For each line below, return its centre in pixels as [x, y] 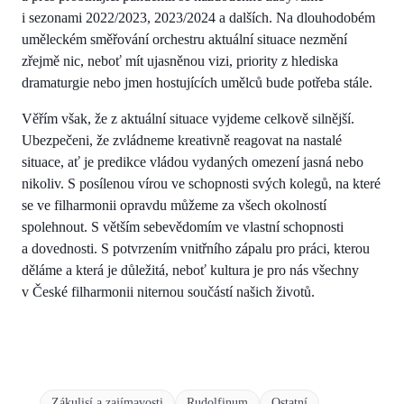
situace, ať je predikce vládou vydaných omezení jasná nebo [193, 161]
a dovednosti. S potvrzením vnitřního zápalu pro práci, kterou [196, 248]
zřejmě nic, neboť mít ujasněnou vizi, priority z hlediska [180, 60]
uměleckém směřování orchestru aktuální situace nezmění [184, 39]
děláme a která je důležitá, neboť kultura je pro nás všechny [190, 270]
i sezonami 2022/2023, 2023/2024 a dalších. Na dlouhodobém [198, 17]
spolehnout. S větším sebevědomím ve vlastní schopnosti [183, 226]
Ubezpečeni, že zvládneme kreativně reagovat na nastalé [182, 140]
